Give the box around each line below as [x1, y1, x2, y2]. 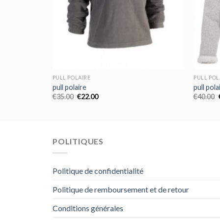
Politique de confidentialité [53, 166, 143, 176]
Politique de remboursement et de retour [53, 185, 189, 194]
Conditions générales [53, 203, 123, 213]
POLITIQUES [53, 136, 104, 146]
